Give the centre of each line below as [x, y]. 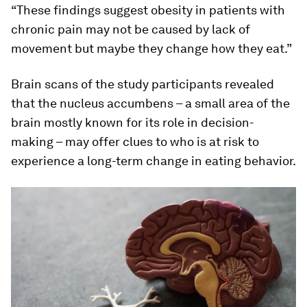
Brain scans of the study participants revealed [143, 84]
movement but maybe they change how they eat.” [151, 48]
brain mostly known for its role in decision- [133, 122]
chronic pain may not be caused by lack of [131, 29]
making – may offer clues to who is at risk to [135, 142]
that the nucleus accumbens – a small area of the [150, 103]
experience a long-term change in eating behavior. [153, 161]
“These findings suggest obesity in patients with [148, 10]
